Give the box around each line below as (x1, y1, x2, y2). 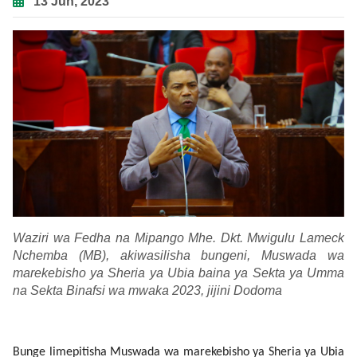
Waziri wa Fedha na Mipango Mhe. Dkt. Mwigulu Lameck (13, 231, 344, 245)
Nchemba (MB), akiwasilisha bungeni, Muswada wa (13, 249, 344, 263)
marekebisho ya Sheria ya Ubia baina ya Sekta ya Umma (13, 266, 344, 280)
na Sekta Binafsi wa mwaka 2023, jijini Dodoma (13, 284, 282, 298)
